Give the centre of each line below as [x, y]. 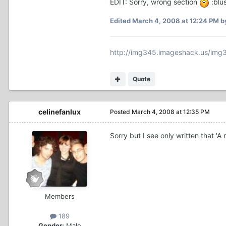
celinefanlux [60, 111]
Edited [121, 20]
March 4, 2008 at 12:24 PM [176, 20]
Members [60, 196]
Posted [121, 111]
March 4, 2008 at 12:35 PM [171, 111]
